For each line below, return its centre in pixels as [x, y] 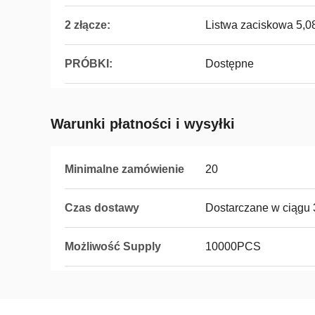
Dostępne [230, 64]
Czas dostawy [102, 208]
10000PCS [233, 246]
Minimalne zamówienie [124, 169]
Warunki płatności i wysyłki [143, 124]
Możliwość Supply [113, 246]
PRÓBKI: [89, 64]
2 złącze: [88, 25]
